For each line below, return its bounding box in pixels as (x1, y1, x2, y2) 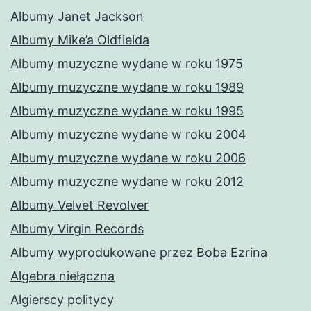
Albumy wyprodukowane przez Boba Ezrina (10, 245, 267, 260)
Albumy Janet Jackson (10, 9, 144, 24)
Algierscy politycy (10, 292, 114, 308)
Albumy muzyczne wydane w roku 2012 (10, 174, 244, 190)
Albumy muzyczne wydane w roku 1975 (10, 56, 243, 72)
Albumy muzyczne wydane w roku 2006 (10, 151, 246, 166)
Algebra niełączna (10, 269, 115, 284)
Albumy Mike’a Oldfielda (10, 33, 149, 48)
